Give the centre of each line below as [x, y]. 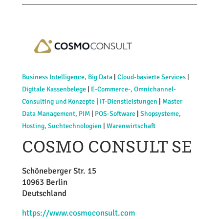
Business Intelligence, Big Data [67, 77]
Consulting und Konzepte [58, 101]
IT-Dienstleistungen [128, 101]
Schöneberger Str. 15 [59, 171]
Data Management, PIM [56, 113]
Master [172, 101]
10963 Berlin [44, 182]
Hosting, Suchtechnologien [62, 126]
